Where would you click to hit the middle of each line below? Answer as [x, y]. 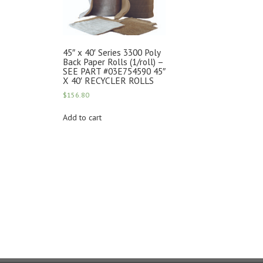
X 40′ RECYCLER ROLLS [108, 81]
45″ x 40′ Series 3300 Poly [112, 53]
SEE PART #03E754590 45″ [114, 71]
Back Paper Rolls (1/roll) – [113, 62]
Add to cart [82, 117]
